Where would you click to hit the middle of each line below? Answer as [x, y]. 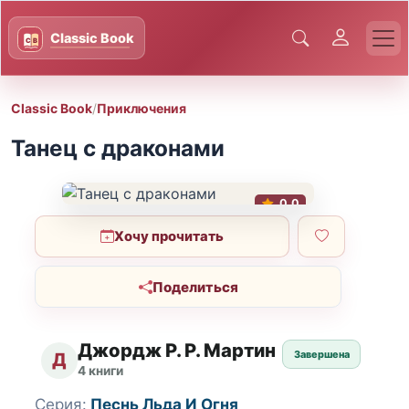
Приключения [142, 108]
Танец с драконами [118, 148]
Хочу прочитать [169, 236]
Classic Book [52, 108]
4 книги [101, 371]
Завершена [321, 355]
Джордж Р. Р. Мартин [177, 351]
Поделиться [195, 287]
